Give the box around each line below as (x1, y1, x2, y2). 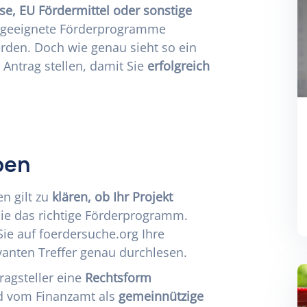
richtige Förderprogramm (38, 206, 184, 223)
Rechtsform (85, 269, 151, 286)
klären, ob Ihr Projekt (52, 188, 173, 205)
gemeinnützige (119, 287, 204, 304)
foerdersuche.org (39, 225, 138, 242)
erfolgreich (147, 57, 210, 74)
